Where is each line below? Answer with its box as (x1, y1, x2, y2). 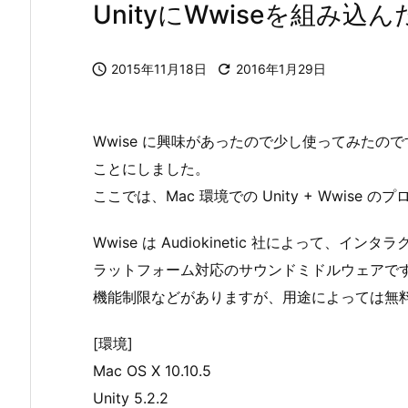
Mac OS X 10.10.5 (93, 361, 211, 380)
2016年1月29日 (236, 61, 326, 76)
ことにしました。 (93, 159, 209, 178)
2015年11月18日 (111, 61, 207, 76)
